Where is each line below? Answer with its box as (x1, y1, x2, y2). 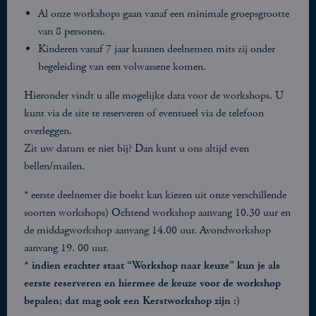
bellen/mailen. (24, 159, 87, 174)
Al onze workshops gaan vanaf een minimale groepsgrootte (38, 6, 289, 21)
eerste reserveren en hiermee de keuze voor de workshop (24, 276, 281, 291)
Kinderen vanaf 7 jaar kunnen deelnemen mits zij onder (38, 42, 275, 56)
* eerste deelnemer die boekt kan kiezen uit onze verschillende (24, 188, 286, 202)
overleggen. (24, 123, 72, 138)
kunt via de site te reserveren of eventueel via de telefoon (24, 106, 264, 121)
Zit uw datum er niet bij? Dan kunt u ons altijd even (24, 141, 249, 156)
